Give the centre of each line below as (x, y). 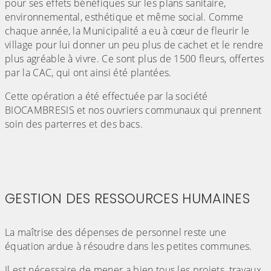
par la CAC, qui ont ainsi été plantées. (88, 73)
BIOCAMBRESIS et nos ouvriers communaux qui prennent (133, 110)
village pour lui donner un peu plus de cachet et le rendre (134, 45)
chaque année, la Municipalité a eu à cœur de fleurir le (127, 31)
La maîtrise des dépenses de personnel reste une (116, 233)
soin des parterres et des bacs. (74, 124)
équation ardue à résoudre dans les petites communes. (129, 247)
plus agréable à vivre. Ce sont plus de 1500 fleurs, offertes (135, 59)
